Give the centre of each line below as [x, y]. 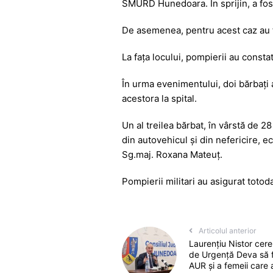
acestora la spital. [159, 98]
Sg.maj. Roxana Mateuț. [172, 154]
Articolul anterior [228, 231]
